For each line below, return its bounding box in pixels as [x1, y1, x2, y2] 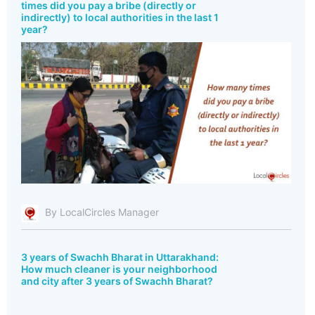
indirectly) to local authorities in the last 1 [21, 11, 219, 24]
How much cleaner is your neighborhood [21, 263, 217, 276]
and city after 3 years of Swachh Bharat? [21, 275, 213, 288]
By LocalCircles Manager [45, 206, 159, 219]
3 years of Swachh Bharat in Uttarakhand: [21, 251, 219, 264]
